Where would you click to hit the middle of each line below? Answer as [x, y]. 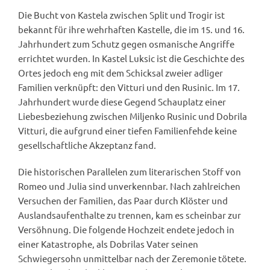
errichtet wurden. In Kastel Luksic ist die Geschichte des [131, 58]
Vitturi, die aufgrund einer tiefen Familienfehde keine [127, 131]
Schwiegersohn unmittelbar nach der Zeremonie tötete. [132, 259]
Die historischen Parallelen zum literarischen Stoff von [130, 172]
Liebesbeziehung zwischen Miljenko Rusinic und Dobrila [133, 116]
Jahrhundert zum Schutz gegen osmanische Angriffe [126, 44]
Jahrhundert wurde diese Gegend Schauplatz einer [122, 102]
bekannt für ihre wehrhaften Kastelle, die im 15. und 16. [131, 30]
